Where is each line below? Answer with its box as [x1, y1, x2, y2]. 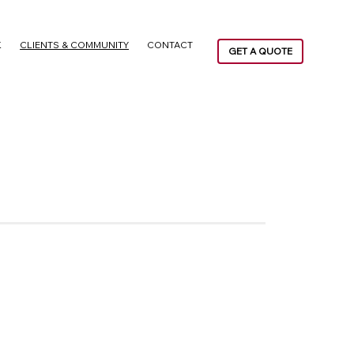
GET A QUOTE [228, 44, 293, 57]
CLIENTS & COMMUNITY [20, 38, 130, 51]
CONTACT [147, 38, 194, 51]
